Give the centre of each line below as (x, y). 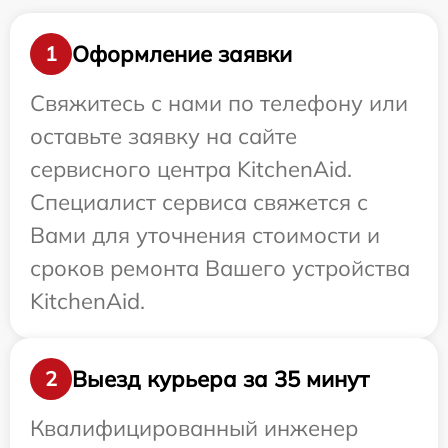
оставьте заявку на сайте (163, 136)
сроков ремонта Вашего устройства (220, 268)
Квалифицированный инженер (194, 428)
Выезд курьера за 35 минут (220, 378)
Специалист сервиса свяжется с (199, 202)
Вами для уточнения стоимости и (205, 235)
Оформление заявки (182, 53)
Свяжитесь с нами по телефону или (219, 103)
